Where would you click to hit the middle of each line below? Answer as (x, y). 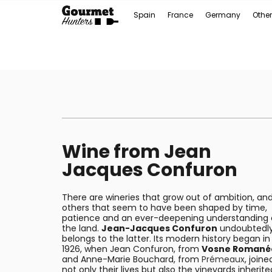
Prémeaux (223, 259)
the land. (82, 228)
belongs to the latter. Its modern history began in (166, 239)
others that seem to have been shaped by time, (165, 208)
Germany (223, 15)
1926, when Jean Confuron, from (132, 249)
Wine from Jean (137, 152)
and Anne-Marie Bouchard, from (132, 259)
